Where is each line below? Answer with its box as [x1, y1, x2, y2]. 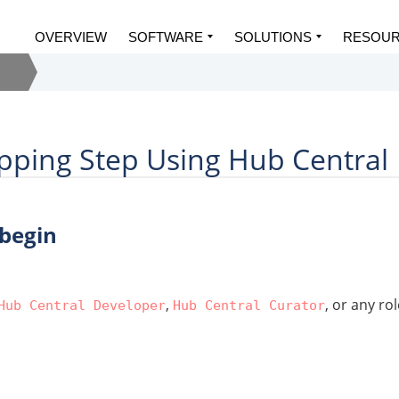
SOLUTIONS [234, 29, 312, 45]
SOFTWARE [128, 29, 203, 45]
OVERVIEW [35, 29, 107, 45]
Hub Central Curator [173, 297, 325, 313]
